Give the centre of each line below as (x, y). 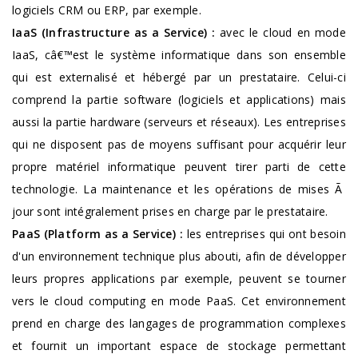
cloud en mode (304, 32)
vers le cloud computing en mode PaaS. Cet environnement (179, 301)
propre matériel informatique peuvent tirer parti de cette (179, 167)
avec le (239, 32)
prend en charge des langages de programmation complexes (179, 323)
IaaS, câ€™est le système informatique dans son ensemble (179, 55)
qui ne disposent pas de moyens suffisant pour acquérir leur (179, 144)
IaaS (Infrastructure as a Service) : (114, 32)
